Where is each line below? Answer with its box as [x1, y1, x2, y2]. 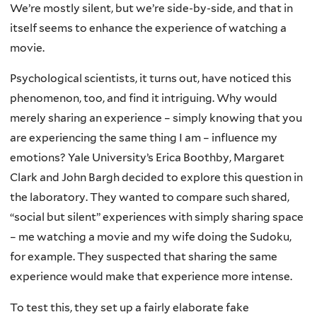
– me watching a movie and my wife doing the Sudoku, [10, 230, 292, 244]
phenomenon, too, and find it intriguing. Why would [10, 91, 277, 105]
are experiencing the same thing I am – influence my [10, 131, 277, 145]
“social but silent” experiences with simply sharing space [10, 210, 304, 224]
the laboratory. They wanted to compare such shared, [10, 190, 289, 204]
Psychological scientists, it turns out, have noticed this [10, 71, 292, 86]
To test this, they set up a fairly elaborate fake [10, 300, 249, 314]
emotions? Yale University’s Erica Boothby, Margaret [10, 151, 284, 165]
